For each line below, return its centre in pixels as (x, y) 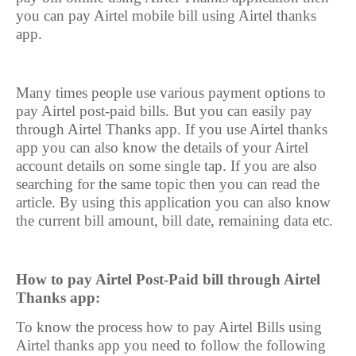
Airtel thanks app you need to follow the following (171, 345)
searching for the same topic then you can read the (168, 184)
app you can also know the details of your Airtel (162, 147)
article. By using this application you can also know (173, 202)
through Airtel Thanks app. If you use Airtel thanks (172, 129)
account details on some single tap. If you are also (166, 166)
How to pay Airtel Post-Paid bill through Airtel (168, 279)
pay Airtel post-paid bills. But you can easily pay (164, 111)
